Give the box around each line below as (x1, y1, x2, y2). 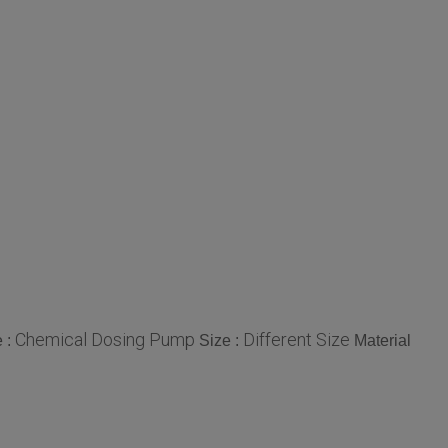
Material (354, 331, 411, 349)
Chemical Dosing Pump (15, 328, 195, 350)
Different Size (243, 328, 350, 350)
